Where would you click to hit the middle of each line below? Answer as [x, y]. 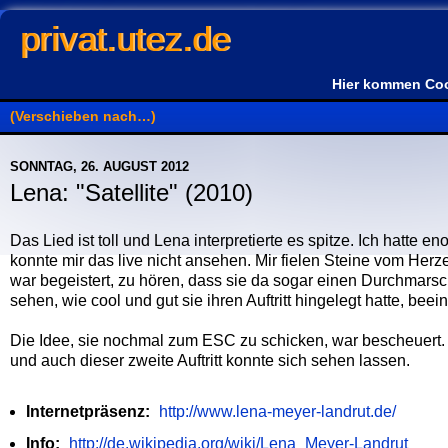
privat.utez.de [125, 39]
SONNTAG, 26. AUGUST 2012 [99, 166]
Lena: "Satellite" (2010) [131, 192]
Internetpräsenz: [87, 411]
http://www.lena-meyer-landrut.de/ [277, 411]
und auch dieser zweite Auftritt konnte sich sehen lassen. [210, 360]
